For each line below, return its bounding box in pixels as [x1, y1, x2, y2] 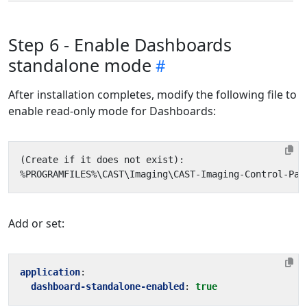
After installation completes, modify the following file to [8, 86, 297, 102]
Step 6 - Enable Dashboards [8, 32, 232, 56]
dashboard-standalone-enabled [31, 280, 184, 292]
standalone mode [8, 53, 151, 77]
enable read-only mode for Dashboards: [8, 103, 216, 119]
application [20, 266, 80, 278]
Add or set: [8, 215, 64, 231]
